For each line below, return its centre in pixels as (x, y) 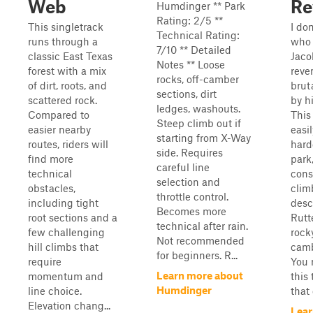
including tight (63, 203)
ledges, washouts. (198, 108)
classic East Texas (70, 56)
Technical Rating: (198, 35)
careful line (183, 167)
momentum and (66, 276)
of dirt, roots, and (67, 85)
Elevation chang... (69, 305)
